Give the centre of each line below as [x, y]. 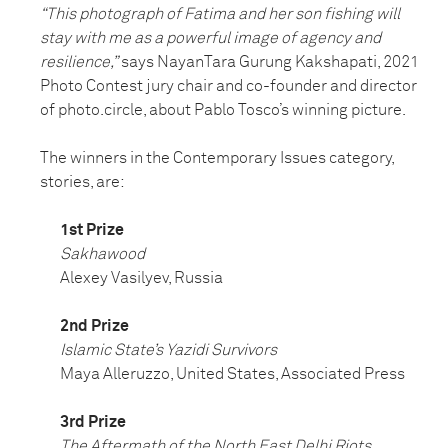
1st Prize [92, 230]
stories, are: [82, 182]
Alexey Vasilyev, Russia [141, 278]
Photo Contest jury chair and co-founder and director [228, 86]
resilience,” [79, 62]
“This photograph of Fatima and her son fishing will [220, 14]
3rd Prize [93, 422]
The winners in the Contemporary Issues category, [217, 158]
